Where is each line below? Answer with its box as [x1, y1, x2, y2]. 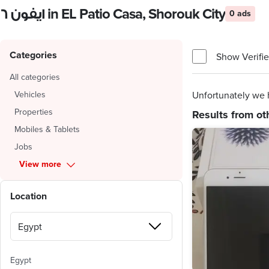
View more [19, 158, 61, 170]
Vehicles [14, 88, 46, 100]
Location [10, 189, 47, 203]
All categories [10, 71, 60, 83]
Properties [14, 106, 53, 118]
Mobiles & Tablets [14, 123, 80, 135]
